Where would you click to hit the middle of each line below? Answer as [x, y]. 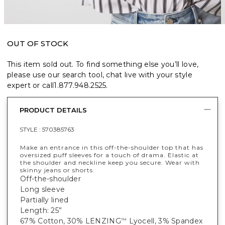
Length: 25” [41, 210]
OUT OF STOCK [38, 43]
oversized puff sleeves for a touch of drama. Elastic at [109, 155]
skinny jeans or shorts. [58, 170]
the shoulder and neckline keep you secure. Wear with [110, 162]
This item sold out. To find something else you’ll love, [103, 64]
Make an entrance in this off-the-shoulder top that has [112, 147]
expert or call [31, 85]
